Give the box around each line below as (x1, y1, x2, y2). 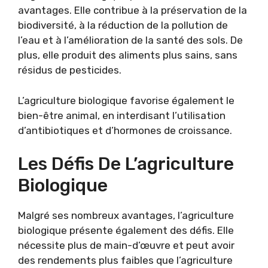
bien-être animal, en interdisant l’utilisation (18, 109, 226, 121)
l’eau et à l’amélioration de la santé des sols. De (18, 34, 243, 47)
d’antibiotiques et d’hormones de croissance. (18, 124, 232, 136)
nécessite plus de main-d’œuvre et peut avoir (18, 239, 234, 252)
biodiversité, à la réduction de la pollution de (18, 19, 228, 32)
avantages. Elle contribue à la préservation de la (18, 4, 247, 17)
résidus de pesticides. (18, 64, 121, 77)
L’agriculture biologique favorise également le (18, 94, 234, 106)
